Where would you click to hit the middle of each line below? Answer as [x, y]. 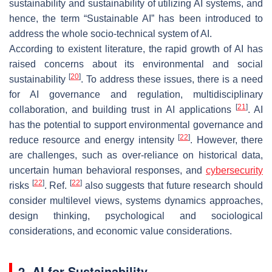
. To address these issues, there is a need [172, 79]
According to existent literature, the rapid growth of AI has [136, 49]
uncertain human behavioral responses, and [107, 170]
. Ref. [57, 185]
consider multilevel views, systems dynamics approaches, [136, 200]
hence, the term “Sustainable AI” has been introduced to [136, 18]
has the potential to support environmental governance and [136, 124]
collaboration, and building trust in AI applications [122, 109]
